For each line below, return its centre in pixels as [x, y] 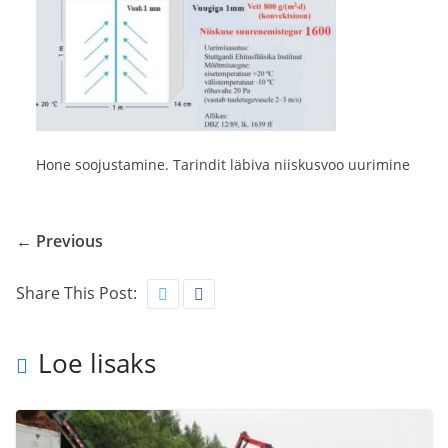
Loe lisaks [97, 363]
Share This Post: [76, 293]
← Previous [59, 241]
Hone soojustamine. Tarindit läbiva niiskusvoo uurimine [223, 165]
